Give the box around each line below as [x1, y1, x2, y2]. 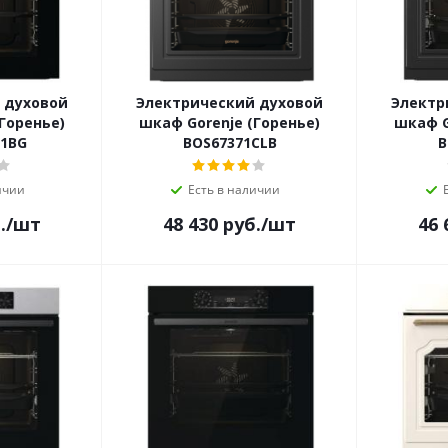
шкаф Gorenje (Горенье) [139, 113, 320, 133]
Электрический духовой [136, 93, 323, 113]
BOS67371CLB [182, 133, 277, 153]
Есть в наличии [187, 181, 280, 199]
